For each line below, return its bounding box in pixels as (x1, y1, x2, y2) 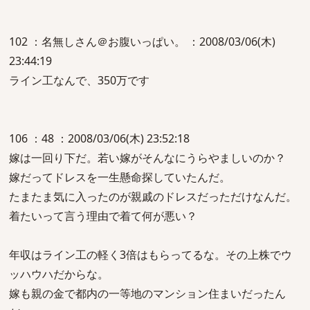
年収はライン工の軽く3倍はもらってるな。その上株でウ (9, 247, 292, 262)
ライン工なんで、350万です (9, 73, 149, 88)
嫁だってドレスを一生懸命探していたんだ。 (9, 170, 230, 185)
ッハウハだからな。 (9, 266, 109, 282)
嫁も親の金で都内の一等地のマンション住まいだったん (9, 286, 286, 301)
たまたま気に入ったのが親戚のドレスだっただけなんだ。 (9, 189, 297, 204)
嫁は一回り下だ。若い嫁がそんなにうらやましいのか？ (9, 150, 286, 165)
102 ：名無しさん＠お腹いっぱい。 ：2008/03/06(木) (9, 34, 275, 49)
